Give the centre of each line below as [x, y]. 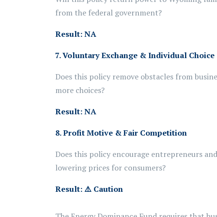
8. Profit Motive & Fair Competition [121, 133]
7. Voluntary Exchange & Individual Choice [135, 55]
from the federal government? [108, 13]
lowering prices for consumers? [110, 168]
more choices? [80, 90]
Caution [107, 189]
